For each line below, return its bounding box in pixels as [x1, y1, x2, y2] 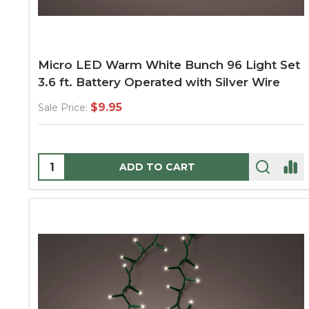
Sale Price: [38, 101, 88, 114]
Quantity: [39, 156, 90, 169]
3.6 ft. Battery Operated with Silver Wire [38, 75, 280, 89]
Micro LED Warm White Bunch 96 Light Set [38, 58, 300, 72]
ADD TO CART [119, 161, 195, 173]
